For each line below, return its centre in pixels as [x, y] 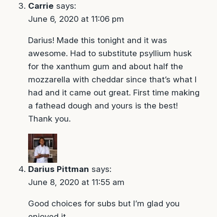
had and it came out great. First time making [114, 93]
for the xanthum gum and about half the [105, 67]
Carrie [41, 6]
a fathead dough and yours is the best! [103, 106]
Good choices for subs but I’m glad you [104, 204]
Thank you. [49, 119]
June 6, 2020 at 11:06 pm [76, 19]
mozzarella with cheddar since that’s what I [112, 80]
